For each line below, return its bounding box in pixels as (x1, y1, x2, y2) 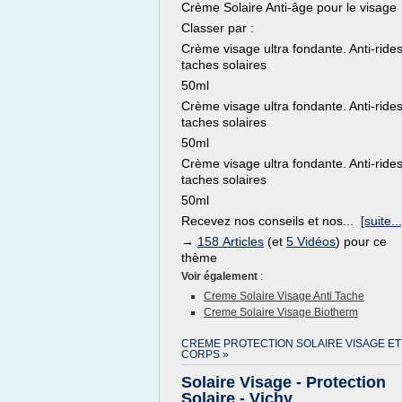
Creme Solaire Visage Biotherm (204, 306, 358, 319)
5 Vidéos (286, 234, 336, 249)
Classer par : (181, 21, 254, 35)
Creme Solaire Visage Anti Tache (204, 290, 364, 302)
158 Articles (197, 234, 264, 249)
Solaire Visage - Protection (181, 373, 386, 391)
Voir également (181, 270, 260, 283)
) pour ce (336, 234, 387, 249)
